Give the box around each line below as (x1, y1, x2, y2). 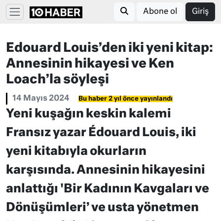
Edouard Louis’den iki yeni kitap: (6, 42, 213, 55)
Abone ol (143, 8, 177, 16)
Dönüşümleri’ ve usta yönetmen (6, 202, 199, 214)
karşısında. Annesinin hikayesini (6, 164, 205, 176)
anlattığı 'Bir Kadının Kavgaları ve (6, 183, 209, 195)
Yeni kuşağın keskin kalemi (6, 108, 171, 120)
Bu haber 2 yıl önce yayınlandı (78, 96, 173, 102)
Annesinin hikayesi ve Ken (6, 58, 174, 71)
